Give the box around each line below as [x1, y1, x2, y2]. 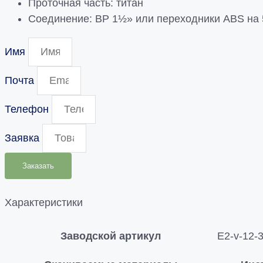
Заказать [22, 161, 54, 170]
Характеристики [5, 197, 83, 208]
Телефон [5, 103, 52, 115]
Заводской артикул [60, 230, 161, 242]
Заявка [5, 132, 42, 144]
